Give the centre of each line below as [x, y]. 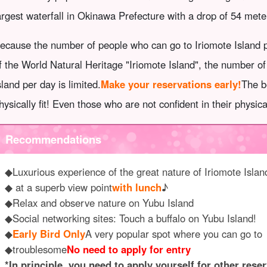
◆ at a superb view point [58, 187]
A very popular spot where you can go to [173, 233]
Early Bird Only [49, 233]
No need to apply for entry [128, 249]
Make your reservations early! [171, 84]
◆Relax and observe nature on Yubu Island [99, 202]
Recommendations [54, 139]
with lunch [136, 187]
